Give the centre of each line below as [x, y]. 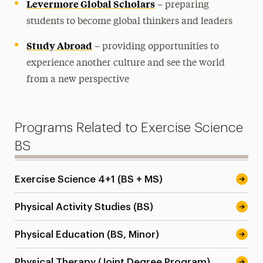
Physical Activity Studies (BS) [84, 207]
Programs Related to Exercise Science [129, 128]
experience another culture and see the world [126, 64]
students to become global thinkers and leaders [130, 22]
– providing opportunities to [156, 47]
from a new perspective [78, 80]
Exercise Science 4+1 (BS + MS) [89, 179]
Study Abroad [60, 45]
